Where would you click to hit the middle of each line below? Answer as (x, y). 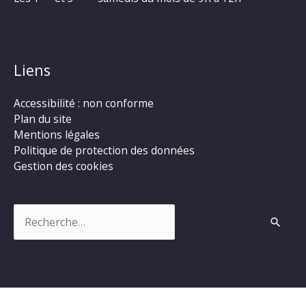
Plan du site (43, 119)
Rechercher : (44, 211)
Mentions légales (57, 135)
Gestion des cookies (64, 166)
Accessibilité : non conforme (84, 103)
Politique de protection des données (104, 151)
